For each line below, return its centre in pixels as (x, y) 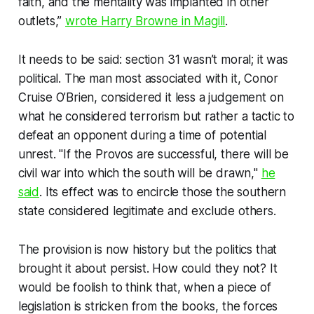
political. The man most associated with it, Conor (148, 78)
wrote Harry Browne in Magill (145, 21)
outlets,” (42, 21)
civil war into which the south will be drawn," (139, 173)
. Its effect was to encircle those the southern (163, 192)
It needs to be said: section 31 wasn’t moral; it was (153, 59)
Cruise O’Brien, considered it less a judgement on (151, 97)
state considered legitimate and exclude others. (149, 211)
